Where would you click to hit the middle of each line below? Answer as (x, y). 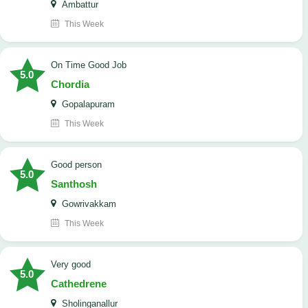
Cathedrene (79, 284)
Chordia (70, 85)
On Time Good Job (92, 65)
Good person (80, 165)
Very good (74, 265)
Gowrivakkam (88, 204)
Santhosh (74, 184)
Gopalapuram (87, 104)
